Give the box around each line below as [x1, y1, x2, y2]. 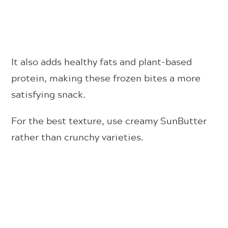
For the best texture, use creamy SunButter [11, 113, 207, 128]
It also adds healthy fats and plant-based [11, 54, 192, 69]
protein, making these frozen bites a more [11, 71, 201, 85]
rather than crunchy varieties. [11, 130, 144, 145]
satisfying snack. [11, 87, 86, 102]
